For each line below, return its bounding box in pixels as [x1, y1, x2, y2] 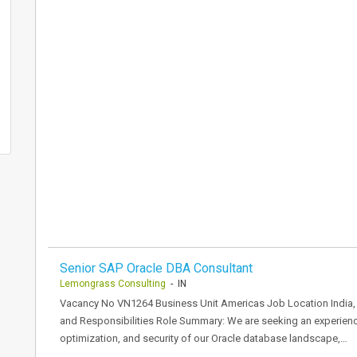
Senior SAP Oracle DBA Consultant [60, 261, 253, 276]
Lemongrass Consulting [60, 278, 166, 289]
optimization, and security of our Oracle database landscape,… [60, 332, 347, 344]
